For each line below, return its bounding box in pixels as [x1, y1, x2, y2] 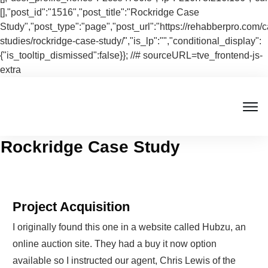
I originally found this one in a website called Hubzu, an [13, 222, 246, 233]
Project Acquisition [13, 199, 130, 215]
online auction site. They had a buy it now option [13, 239, 217, 249]
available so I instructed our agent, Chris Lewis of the [13, 255, 236, 266]
